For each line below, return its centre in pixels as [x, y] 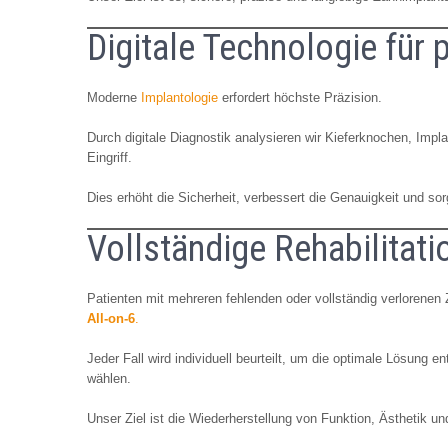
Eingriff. [109, 157]
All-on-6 [111, 318]
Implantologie [177, 97]
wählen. [109, 378]
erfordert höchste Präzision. [300, 97]
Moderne [112, 97]
